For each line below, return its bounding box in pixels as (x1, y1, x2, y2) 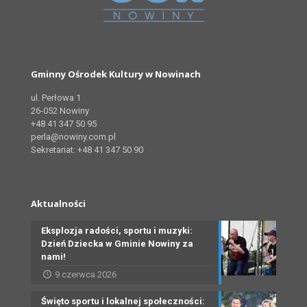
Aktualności (31, 197, 86, 210)
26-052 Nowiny (31, 106, 89, 116)
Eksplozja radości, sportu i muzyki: (41, 225, 193, 236)
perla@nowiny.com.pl (31, 132, 116, 143)
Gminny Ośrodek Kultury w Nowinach (31, 68, 201, 81)
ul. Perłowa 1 (31, 93, 81, 103)
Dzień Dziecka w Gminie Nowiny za (41, 238, 193, 249)
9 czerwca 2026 (55, 269, 117, 280)
